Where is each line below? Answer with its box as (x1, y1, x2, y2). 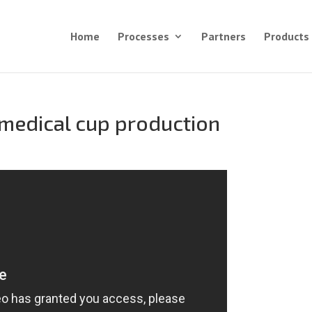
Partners (201, 29, 246, 43)
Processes (117, 29, 169, 43)
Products (263, 29, 309, 43)
